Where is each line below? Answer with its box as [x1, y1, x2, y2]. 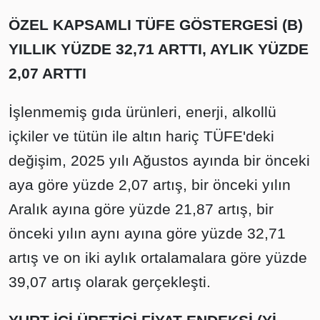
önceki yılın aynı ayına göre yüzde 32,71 [9, 225, 286, 241]
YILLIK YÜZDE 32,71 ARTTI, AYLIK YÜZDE [9, 41, 309, 57]
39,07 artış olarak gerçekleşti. [9, 274, 211, 290]
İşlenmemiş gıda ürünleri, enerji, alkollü [9, 104, 276, 120]
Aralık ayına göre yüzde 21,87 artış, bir [9, 201, 274, 217]
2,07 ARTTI [9, 65, 86, 81]
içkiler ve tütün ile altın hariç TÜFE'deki [9, 128, 274, 144]
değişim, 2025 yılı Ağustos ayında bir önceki [9, 152, 310, 169]
